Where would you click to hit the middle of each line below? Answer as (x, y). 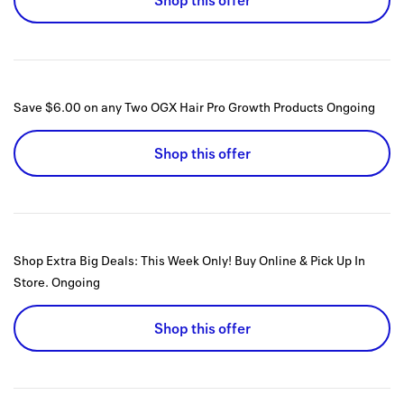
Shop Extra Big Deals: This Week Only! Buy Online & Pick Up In (189, 261)
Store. (31, 282)
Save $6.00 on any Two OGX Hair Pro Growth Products (169, 107)
